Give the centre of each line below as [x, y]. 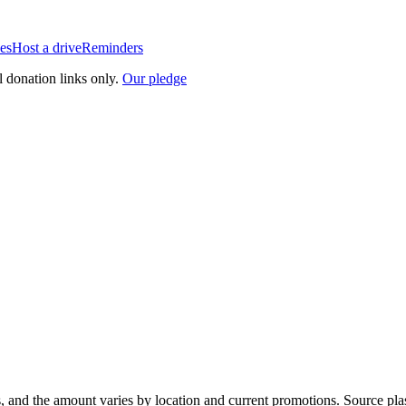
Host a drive [47, 48]
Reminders [112, 48]
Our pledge [155, 78]
